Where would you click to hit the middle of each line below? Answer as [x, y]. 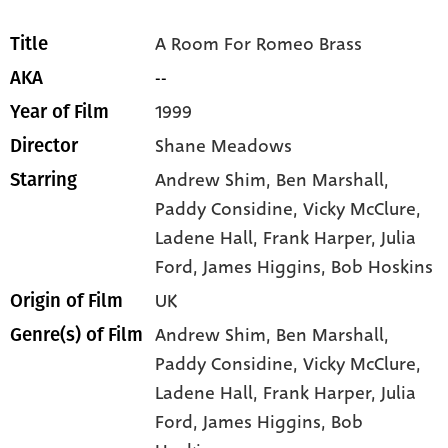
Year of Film [59, 112]
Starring [43, 180]
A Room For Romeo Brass [259, 44]
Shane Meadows [224, 146]
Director [44, 146]
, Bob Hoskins [377, 267]
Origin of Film [66, 301]
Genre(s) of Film [76, 335]
